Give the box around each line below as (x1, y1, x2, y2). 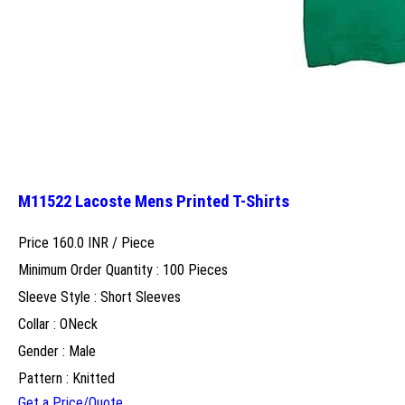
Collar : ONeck (18, 315, 98, 333)
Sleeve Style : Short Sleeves (18, 287, 181, 306)
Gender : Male (18, 342, 96, 360)
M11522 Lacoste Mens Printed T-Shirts (18, 191, 289, 212)
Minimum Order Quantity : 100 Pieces (18, 260, 228, 278)
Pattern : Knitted (18, 369, 115, 387)
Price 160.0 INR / (18, 233, 121, 251)
